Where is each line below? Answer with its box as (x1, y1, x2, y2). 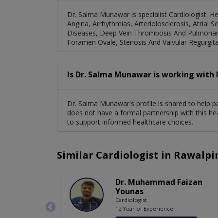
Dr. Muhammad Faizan (115, 177, 202, 188)
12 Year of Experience (115, 205, 173, 213)
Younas (115, 186, 144, 197)
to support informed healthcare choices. (67, 117, 193, 127)
